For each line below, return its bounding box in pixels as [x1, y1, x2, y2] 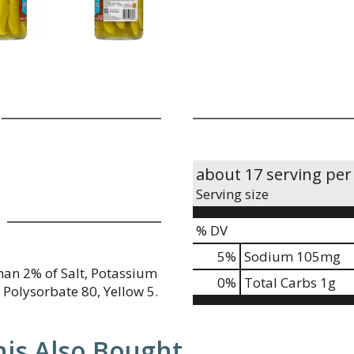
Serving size [196, 185, 269, 203]
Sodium [244, 247, 293, 265]
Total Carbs [244, 273, 317, 292]
